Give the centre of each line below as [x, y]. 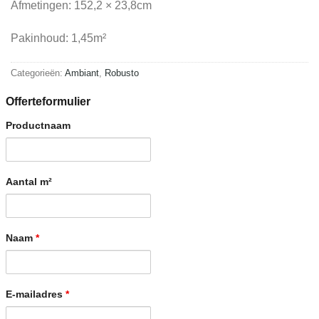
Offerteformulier [48, 102]
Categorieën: [38, 73]
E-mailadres [35, 294]
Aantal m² [28, 182]
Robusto [122, 73]
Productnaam [38, 126]
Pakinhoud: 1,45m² [58, 38]
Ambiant [82, 73]
